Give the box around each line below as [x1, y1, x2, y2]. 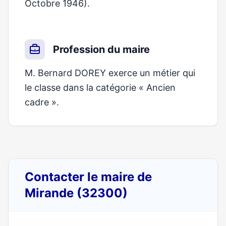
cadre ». [25, 97, 59, 107]
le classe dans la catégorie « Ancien [25, 82, 176, 93]
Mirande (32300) [25, 186, 128, 200]
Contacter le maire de [25, 169, 152, 184]
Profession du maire [53, 43, 150, 55]
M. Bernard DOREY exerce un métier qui [25, 68, 195, 78]
